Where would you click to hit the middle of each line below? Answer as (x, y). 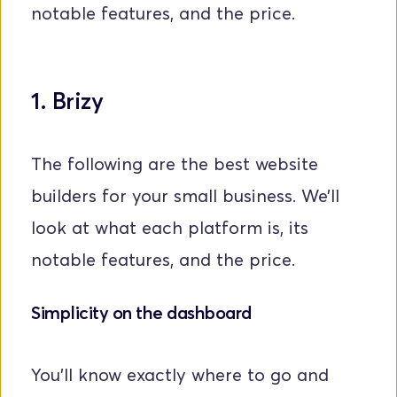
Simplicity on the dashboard (143, 313)
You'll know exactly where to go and (180, 375)
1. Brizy (67, 101)
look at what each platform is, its (170, 228)
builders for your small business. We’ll (185, 196)
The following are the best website (175, 164)
